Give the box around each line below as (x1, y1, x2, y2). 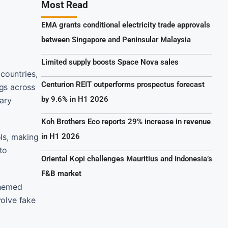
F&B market (41, 169, 81, 178)
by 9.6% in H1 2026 (41, 95, 108, 104)
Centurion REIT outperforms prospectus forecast (41, 80, 205, 89)
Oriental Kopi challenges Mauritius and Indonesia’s (41, 154, 212, 163)
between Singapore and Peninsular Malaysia (41, 35, 191, 44)
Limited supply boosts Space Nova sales (41, 58, 179, 67)
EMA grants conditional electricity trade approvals (41, 20, 210, 30)
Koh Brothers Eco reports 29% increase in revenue (41, 117, 211, 126)
